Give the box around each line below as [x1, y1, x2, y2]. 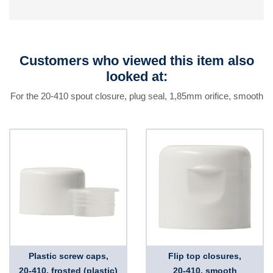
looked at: [105, 69, 168, 84]
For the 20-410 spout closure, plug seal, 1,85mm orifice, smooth [10, 91, 263, 101]
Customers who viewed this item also [19, 53, 254, 68]
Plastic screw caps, [28, 251, 108, 261]
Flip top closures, [168, 251, 241, 261]
